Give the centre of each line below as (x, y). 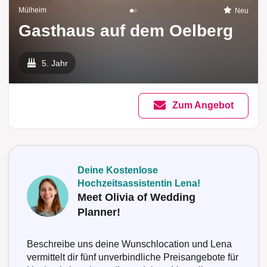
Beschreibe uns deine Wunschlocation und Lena (129, 244)
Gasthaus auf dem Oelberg (126, 31)
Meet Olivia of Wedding (136, 197)
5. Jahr (55, 63)
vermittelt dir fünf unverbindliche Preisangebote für (133, 257)
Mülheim (32, 10)
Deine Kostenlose (118, 170)
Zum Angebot (203, 105)
